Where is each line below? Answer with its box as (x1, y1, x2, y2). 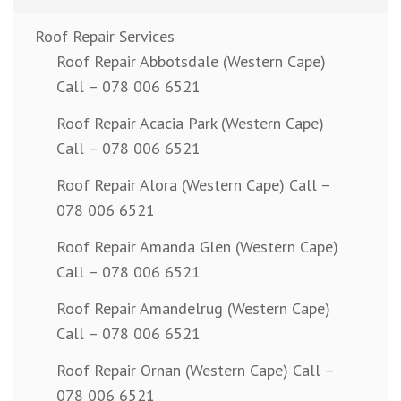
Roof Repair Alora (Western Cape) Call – (56, 175, 330, 196)
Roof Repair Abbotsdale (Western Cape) (56, 51, 326, 73)
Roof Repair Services (35, 26, 175, 47)
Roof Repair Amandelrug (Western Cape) (56, 298, 330, 320)
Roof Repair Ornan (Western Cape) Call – (56, 360, 334, 381)
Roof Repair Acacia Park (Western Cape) (56, 113, 324, 134)
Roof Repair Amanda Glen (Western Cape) (56, 236, 338, 258)
